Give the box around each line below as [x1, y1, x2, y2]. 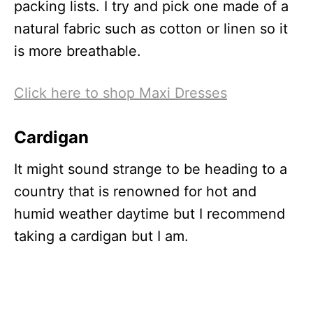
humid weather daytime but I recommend [14, 205, 285, 222]
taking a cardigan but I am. [14, 227, 189, 245]
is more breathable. [14, 42, 141, 59]
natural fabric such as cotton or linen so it [14, 20, 288, 37]
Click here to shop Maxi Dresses [14, 84, 227, 101]
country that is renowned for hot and [14, 182, 256, 200]
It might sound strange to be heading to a [14, 160, 287, 177]
